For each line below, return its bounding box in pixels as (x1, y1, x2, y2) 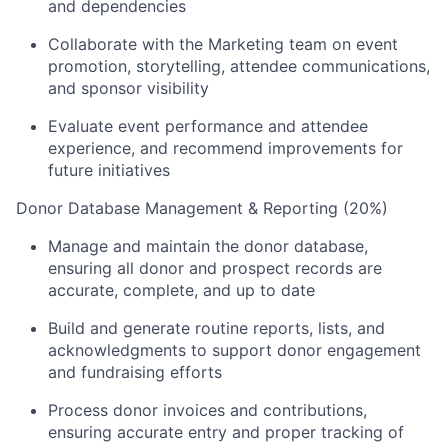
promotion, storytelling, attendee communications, (48, 55, 430, 76)
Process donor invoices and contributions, (48, 399, 367, 420)
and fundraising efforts (48, 361, 222, 382)
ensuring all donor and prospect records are (48, 257, 382, 278)
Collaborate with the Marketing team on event (48, 33, 398, 54)
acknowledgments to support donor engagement (48, 339, 421, 360)
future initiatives (48, 159, 170, 180)
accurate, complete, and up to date (48, 279, 315, 300)
